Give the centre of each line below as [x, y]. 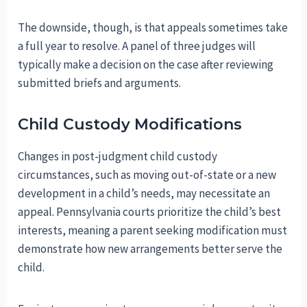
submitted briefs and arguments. [100, 83]
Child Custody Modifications [130, 124]
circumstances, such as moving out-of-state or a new [147, 174]
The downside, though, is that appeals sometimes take [153, 27]
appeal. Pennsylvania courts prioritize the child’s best [150, 211]
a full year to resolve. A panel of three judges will [137, 46]
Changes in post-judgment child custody [118, 156]
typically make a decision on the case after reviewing [146, 64]
